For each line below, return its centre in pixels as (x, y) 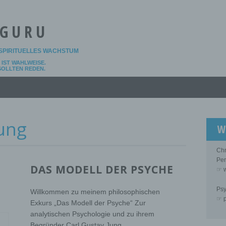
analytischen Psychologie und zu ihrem (93, 214)
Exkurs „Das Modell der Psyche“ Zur (88, 203)
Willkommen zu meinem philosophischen (95, 191)
